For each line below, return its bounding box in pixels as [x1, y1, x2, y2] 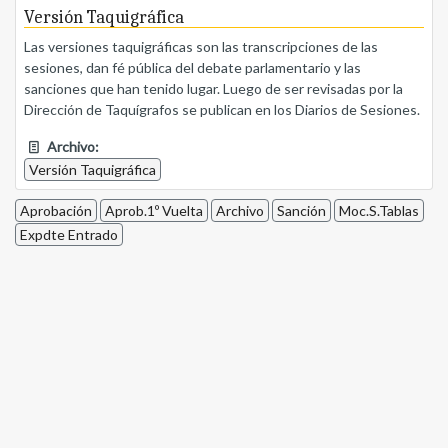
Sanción [277, 202, 326, 220]
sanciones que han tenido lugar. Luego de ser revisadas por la [24, 80, 403, 98]
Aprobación [20, 202, 92, 220]
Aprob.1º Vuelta [105, 202, 203, 220]
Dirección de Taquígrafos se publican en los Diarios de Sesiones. [24, 101, 420, 119]
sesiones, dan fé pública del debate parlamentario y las [24, 59, 361, 77]
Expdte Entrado [20, 226, 118, 244]
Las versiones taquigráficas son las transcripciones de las [24, 38, 378, 56]
